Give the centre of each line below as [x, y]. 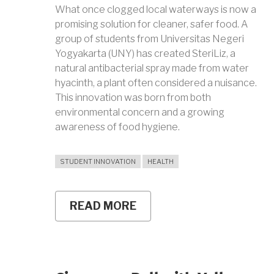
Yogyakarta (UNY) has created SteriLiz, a [145, 54]
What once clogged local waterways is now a [156, 10]
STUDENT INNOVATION [98, 162]
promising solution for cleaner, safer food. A [151, 24]
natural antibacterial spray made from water [152, 68]
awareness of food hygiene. [117, 127]
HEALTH [161, 162]
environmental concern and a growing [140, 113]
